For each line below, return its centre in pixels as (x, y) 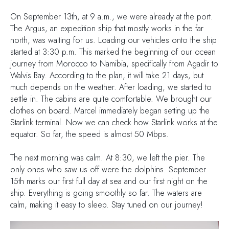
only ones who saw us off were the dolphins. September (108, 169)
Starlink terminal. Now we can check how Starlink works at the (114, 122)
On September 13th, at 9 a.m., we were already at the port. (112, 17)
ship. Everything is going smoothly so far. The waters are (106, 193)
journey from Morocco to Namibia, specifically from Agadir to (114, 64)
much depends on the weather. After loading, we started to (111, 87)
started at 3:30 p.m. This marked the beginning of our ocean (113, 52)
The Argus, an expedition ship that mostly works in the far (107, 28)
